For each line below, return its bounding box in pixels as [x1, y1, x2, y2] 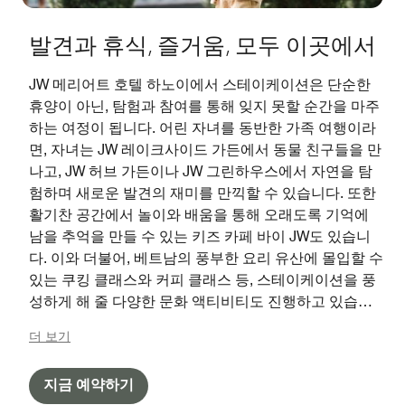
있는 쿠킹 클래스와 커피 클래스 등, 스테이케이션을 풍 [29, 270, 376, 288]
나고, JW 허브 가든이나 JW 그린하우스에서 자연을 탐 [29, 162, 372, 180]
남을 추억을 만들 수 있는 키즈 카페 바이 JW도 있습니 [29, 227, 371, 245]
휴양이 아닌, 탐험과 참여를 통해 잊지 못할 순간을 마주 [29, 97, 380, 115]
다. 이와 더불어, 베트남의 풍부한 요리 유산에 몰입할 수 [29, 249, 383, 267]
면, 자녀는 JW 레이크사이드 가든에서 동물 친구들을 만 [29, 140, 381, 158]
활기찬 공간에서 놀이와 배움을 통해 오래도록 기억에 [29, 205, 369, 223]
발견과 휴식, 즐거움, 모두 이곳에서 [29, 35, 376, 59]
